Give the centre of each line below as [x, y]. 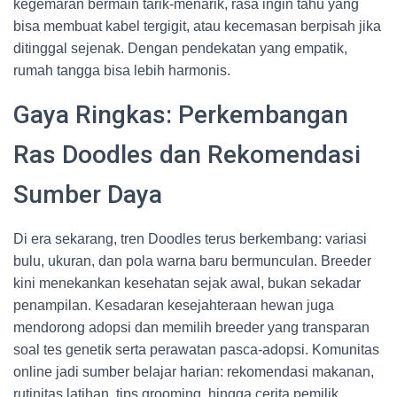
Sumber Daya [88, 195]
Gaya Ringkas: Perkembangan [181, 115]
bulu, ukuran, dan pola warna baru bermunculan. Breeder [192, 261]
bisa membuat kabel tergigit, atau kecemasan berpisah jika [197, 26]
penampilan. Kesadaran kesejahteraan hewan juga [174, 305]
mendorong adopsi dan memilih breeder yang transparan [191, 327]
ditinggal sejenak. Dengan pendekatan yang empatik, [180, 48]
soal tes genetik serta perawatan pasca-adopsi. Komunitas [196, 350]
